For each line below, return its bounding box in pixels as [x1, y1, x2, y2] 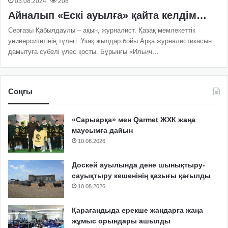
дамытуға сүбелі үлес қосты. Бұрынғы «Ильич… [8, 47, 159, 55]
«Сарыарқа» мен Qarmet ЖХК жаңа [72, 115, 195, 124]
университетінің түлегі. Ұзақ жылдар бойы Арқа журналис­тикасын [8, 37, 212, 45]
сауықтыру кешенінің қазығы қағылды [72, 171, 211, 180]
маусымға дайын [72, 126, 133, 134]
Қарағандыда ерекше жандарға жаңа [72, 206, 203, 214]
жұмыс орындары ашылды [72, 216, 170, 225]
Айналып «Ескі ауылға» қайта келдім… [8, 9, 207, 21]
